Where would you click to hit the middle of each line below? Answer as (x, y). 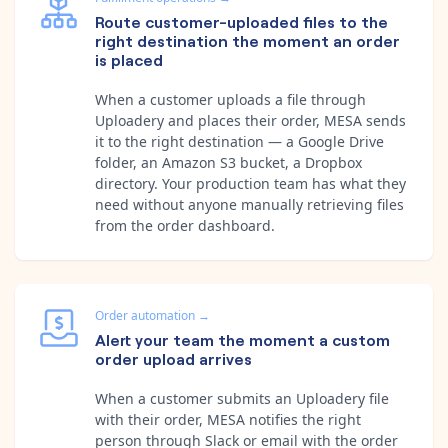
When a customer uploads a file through (230, 99)
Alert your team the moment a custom (242, 338)
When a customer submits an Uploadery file (242, 398)
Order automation (145, 315)
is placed (129, 58)
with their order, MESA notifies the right (228, 419)
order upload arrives (173, 357)
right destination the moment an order (247, 39)
